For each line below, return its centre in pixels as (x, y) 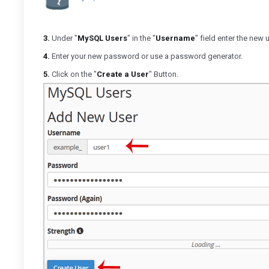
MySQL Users (102, 38)
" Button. (164, 74)
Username (175, 38)
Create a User (123, 74)
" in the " (141, 38)
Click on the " (73, 74)
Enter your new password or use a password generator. (146, 56)
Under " (64, 38)
